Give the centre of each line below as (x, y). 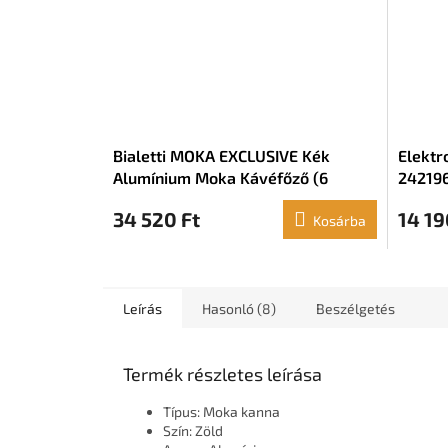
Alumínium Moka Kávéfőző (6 (220, 178)
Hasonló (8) (239, 309)
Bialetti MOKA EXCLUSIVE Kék (221, 156)
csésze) (140, 200)
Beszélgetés (355, 309)
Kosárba (339, 221)
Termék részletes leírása (222, 374)
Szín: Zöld (193, 431)
